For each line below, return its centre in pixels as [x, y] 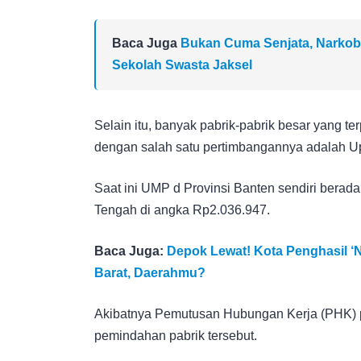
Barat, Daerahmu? [150, 272]
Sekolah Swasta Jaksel [182, 64]
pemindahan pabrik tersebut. [176, 335]
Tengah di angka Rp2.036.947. [182, 210]
